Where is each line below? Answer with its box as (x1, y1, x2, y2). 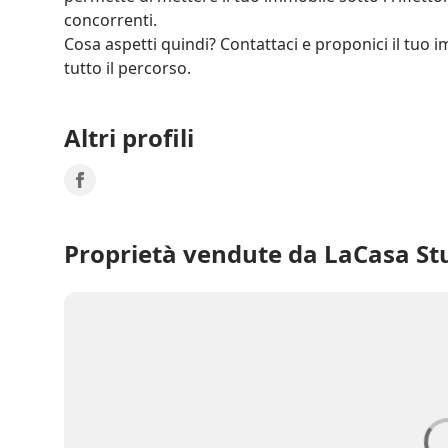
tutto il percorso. (64, 56, 191, 79)
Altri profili (64, 120, 194, 154)
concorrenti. (64, 8, 157, 31)
